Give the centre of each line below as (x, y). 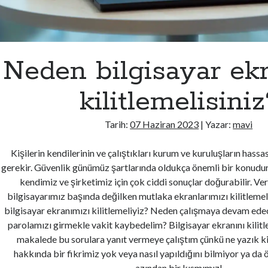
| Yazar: (216, 124)
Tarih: (118, 124)
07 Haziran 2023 (165, 124)
